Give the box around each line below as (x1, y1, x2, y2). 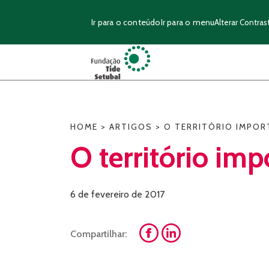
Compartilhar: (70, 228, 127, 240)
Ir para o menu (160, 16, 215, 28)
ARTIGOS (109, 121, 153, 132)
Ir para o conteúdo (91, 16, 161, 28)
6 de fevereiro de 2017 (70, 189, 165, 200)
